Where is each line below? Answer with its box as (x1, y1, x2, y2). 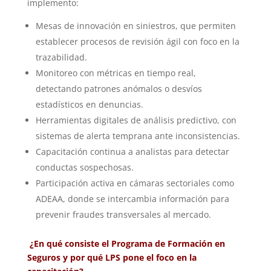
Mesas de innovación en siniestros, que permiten (35, 20, 236, 31)
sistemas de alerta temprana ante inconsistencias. (35, 130, 240, 142)
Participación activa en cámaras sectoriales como (35, 177, 234, 189)
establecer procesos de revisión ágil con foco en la (35, 36, 240, 47)
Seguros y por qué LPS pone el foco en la (27, 252, 197, 263)
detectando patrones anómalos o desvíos (35, 83, 202, 94)
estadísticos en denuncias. (35, 99, 143, 110)
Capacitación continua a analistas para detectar (35, 146, 229, 157)
